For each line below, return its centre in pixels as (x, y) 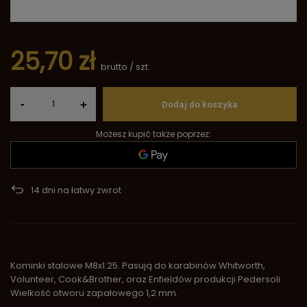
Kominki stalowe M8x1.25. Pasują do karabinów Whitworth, (138, 266)
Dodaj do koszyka (200, 104)
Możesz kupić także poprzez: (153, 134)
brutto (113, 67)
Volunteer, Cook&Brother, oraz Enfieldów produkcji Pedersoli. (146, 280)
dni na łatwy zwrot (81, 191)
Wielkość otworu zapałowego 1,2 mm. (94, 293)
